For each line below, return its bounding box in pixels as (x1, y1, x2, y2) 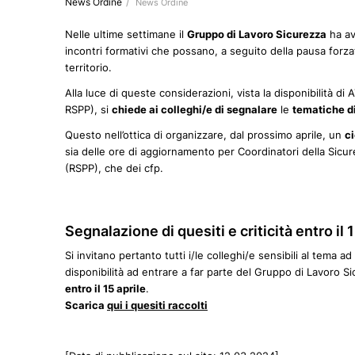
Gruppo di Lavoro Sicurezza (187, 28, 326, 41)
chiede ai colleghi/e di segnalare (112, 103, 277, 116)
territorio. (65, 61, 112, 74)
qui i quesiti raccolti (107, 299, 208, 312)
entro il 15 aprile (65, 282, 146, 296)
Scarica (65, 299, 107, 312)
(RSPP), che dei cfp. (65, 162, 163, 175)
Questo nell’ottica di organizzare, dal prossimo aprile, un (65, 128, 345, 142)
